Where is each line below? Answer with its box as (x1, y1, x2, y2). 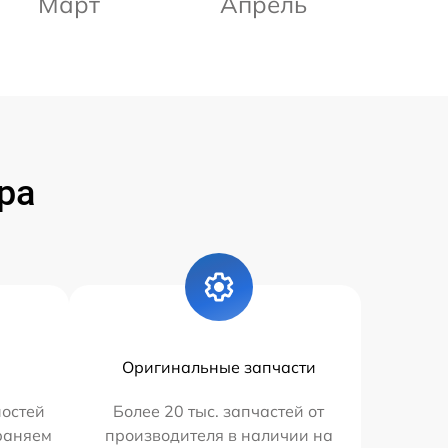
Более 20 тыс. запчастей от (113, 400, 325, 421)
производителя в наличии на (104, 424, 333, 445)
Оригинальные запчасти (121, 356, 316, 377)
